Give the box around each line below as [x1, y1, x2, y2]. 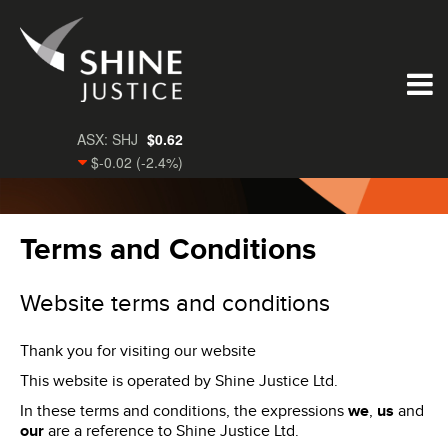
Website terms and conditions [20, 289, 330, 319]
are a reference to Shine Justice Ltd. [44, 421, 299, 442]
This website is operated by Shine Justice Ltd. [20, 371, 338, 392]
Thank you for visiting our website [20, 341, 256, 362]
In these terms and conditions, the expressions [20, 401, 348, 422]
